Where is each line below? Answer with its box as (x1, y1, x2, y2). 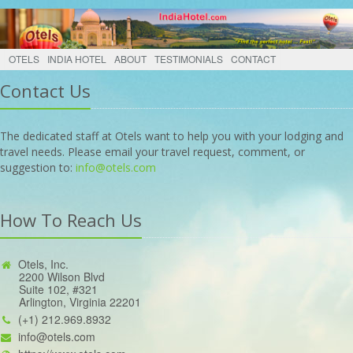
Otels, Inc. (18, 256, 69, 273)
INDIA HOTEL (47, 52, 106, 66)
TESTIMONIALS (154, 52, 223, 66)
